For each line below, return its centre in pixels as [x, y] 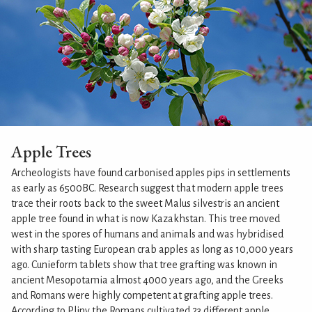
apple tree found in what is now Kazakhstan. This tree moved [146, 218]
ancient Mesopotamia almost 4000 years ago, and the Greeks [147, 280]
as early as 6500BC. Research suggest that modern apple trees [147, 188]
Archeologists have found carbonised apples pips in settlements [151, 172]
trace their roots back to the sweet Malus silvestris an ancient [145, 203]
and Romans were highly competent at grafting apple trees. [142, 295]
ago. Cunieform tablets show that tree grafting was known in [144, 264]
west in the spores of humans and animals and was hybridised [147, 234]
